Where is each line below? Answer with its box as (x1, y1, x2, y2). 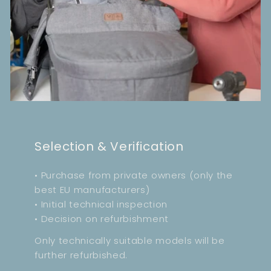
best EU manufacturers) (34, 183, 150, 197)
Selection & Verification (34, 138, 184, 155)
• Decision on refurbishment (34, 212, 169, 226)
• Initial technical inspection (34, 198, 168, 211)
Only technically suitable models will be (34, 233, 225, 247)
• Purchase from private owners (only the (34, 169, 233, 182)
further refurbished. (34, 248, 128, 261)
